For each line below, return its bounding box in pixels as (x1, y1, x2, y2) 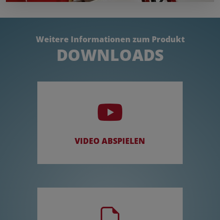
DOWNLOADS (56, 44, 164, 66)
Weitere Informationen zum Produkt (35, 34, 185, 45)
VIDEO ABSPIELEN (75, 136, 145, 147)
